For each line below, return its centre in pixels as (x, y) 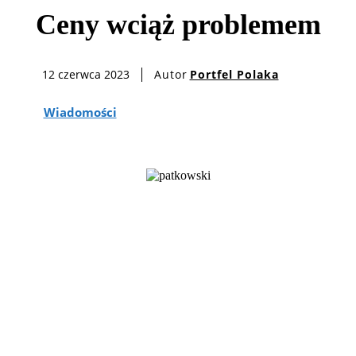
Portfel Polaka (234, 74)
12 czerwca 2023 (85, 75)
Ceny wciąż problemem (178, 25)
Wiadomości (80, 112)
